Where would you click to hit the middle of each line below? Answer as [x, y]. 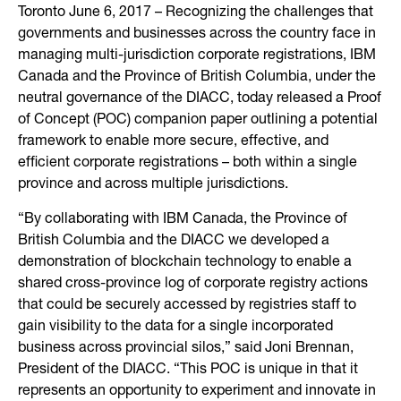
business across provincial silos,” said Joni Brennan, [186, 349]
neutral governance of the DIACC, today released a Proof [200, 99]
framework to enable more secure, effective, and [173, 142]
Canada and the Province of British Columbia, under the [197, 77]
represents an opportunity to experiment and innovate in [197, 392]
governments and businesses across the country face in [197, 34]
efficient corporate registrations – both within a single [188, 163]
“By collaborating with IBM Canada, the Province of [183, 220]
